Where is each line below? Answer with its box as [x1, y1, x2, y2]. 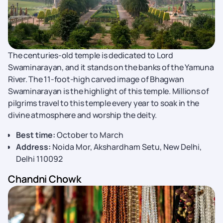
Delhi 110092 [16, 153, 63, 164]
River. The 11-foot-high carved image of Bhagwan [8, 74, 184, 85]
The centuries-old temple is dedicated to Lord [8, 50, 173, 61]
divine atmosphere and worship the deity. [8, 110, 157, 120]
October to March [55, 129, 123, 140]
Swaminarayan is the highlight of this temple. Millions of [8, 86, 209, 97]
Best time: [16, 129, 55, 140]
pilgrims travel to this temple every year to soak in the [8, 98, 199, 109]
